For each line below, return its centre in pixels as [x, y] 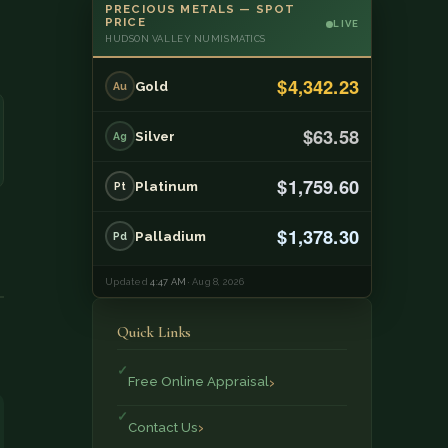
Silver [155, 136]
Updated [128, 281]
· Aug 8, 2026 [215, 281]
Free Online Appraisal [198, 382]
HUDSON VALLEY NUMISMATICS [185, 38]
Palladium [170, 236]
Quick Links [154, 331]
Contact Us [163, 427]
